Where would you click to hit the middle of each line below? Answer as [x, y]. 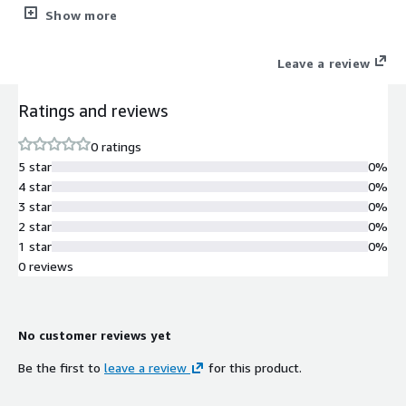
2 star [35, 226]
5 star [35, 166]
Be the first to [61, 367]
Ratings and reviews [93, 110]
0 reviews [46, 266]
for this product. [253, 367]
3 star [35, 206]
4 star [35, 186]
